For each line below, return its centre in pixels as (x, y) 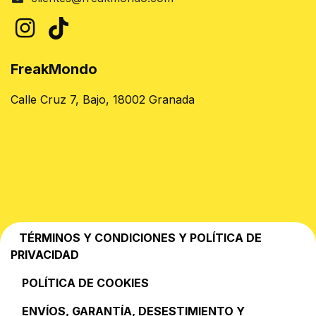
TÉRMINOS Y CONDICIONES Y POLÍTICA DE (136, 238)
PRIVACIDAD (45, 255)
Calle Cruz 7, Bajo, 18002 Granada (103, 100)
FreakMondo (54, 69)
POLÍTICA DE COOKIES (85, 283)
